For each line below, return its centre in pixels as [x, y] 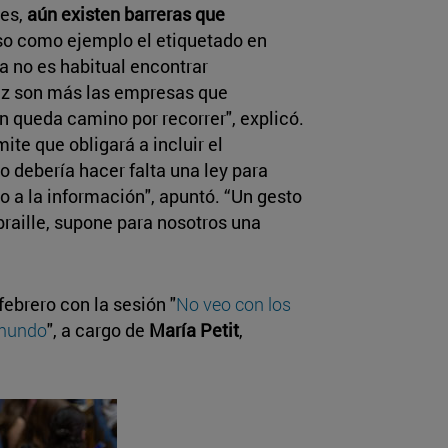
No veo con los [233, 303]
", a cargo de [98, 329]
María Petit [194, 329]
